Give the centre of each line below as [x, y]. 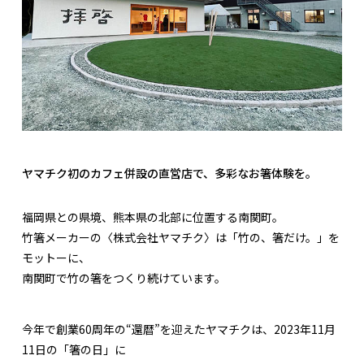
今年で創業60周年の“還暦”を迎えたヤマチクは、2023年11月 [179, 329]
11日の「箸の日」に [74, 349]
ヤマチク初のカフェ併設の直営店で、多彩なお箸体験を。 [169, 173]
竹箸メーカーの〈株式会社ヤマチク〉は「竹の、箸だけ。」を [181, 237]
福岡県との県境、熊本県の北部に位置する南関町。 [153, 217]
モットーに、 [56, 257]
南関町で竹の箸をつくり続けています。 [124, 277]
